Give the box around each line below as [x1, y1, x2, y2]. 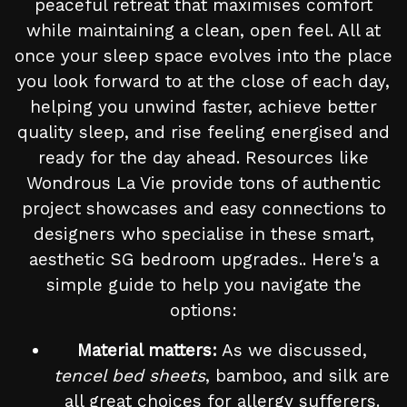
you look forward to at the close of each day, [17, 71, 390, 93]
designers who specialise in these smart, [33, 223, 374, 245]
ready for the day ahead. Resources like [38, 147, 369, 169]
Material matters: [76, 340, 217, 362]
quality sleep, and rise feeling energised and [17, 122, 390, 144]
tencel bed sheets [54, 365, 205, 387]
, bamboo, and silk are [205, 365, 390, 387]
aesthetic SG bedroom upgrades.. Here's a [28, 249, 379, 271]
